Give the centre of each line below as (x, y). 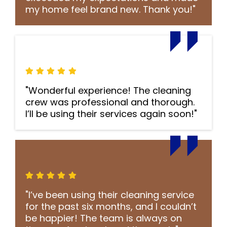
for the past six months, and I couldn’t (111, 206)
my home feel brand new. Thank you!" (110, 9)
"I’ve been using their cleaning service (110, 195)
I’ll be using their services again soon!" (111, 114)
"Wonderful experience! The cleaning (108, 90)
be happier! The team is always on (104, 218)
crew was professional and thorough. (110, 102)
